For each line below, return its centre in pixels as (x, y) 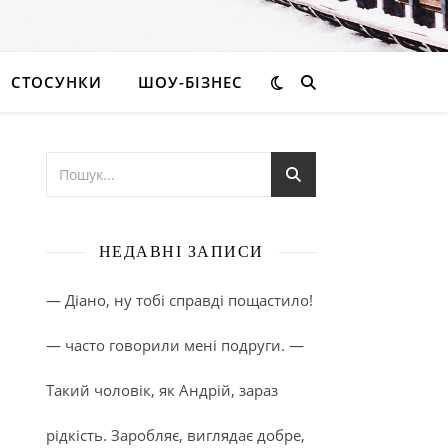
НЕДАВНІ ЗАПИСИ (181, 251)
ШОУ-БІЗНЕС (190, 82)
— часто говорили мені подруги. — (175, 345)
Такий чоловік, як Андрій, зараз (162, 390)
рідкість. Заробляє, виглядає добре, (175, 435)
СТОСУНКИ (56, 82)
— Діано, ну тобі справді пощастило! (179, 300)
